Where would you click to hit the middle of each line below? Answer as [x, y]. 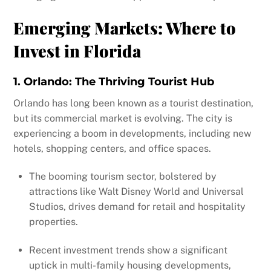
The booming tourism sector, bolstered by [123, 177]
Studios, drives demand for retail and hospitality [137, 207]
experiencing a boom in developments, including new [132, 134]
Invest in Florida [77, 51]
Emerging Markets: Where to [125, 28]
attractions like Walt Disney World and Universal [136, 192]
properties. [54, 222]
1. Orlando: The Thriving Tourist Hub [114, 82]
